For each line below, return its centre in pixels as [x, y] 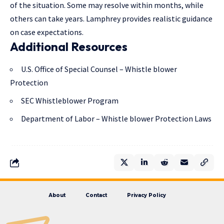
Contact [96, 195]
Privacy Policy [146, 195]
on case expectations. [47, 32]
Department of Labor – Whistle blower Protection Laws [116, 119]
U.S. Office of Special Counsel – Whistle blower [99, 69]
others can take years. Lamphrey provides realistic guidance [111, 19]
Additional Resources [69, 47]
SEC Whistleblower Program [70, 101]
